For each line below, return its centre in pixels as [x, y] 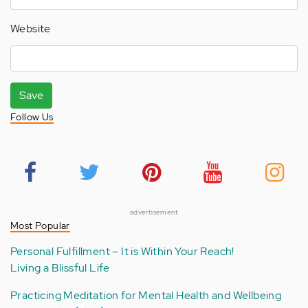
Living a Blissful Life [60, 268]
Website [31, 29]
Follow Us [32, 117]
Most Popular [40, 226]
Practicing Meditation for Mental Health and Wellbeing [146, 296]
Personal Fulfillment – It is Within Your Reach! [122, 252]
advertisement [154, 212]
